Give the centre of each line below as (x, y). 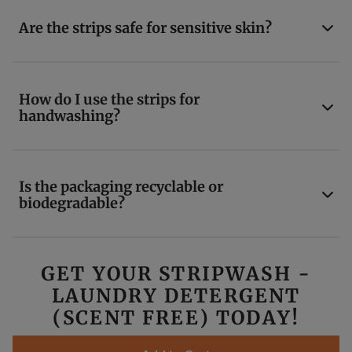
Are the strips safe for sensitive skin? (148, 28)
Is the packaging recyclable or (121, 187)
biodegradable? (75, 203)
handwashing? (73, 115)
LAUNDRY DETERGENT (176, 295)
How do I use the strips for (109, 99)
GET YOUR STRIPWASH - (176, 273)
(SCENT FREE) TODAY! (176, 317)
